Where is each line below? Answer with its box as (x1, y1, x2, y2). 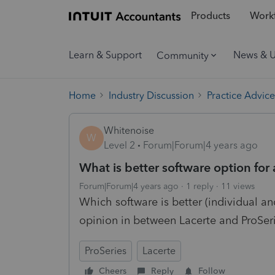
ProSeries (85, 244, 126, 257)
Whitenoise (104, 124, 154, 136)
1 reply (186, 180, 214, 192)
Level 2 (104, 139, 135, 151)
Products (190, 10, 230, 22)
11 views (221, 180, 255, 192)
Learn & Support (69, 49, 142, 61)
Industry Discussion (109, 89, 194, 101)
